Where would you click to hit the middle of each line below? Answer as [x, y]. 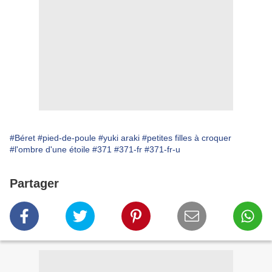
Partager [34, 184]
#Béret [22, 138]
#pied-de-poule [67, 138]
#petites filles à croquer [187, 138]
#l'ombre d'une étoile [50, 150]
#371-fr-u [162, 150]
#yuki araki [119, 138]
